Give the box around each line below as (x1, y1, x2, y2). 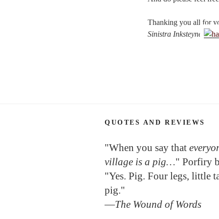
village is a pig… (105, 155, 175, 168)
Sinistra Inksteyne (148, 29, 202, 38)
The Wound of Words (115, 198, 201, 210)
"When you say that (105, 141, 189, 153)
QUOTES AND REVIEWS (105, 118, 205, 126)
